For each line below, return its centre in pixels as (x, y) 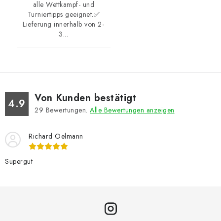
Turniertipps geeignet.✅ (63, 15)
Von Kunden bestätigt (85, 98)
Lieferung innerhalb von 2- (64, 24)
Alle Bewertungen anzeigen (132, 110)
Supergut (19, 162)
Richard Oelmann (56, 136)
